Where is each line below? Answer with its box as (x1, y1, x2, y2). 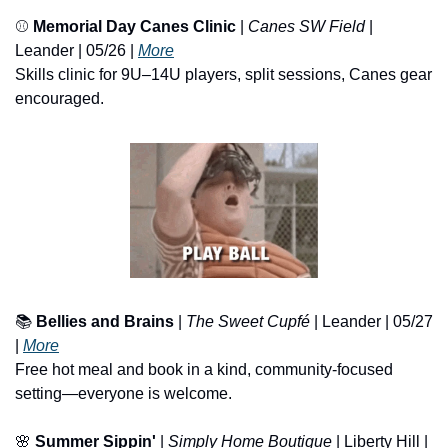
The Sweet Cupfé (186, 313, 310, 331)
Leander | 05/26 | (15, 41, 138, 59)
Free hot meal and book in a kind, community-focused (15, 361, 393, 379)
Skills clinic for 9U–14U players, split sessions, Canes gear (15, 65, 432, 83)
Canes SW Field (248, 17, 365, 35)
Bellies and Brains (36, 313, 174, 331)
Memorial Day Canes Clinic (33, 17, 236, 35)
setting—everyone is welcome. (15, 385, 232, 403)
